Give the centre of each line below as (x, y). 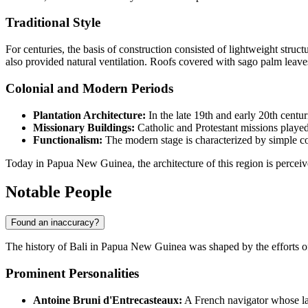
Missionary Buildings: (84, 127)
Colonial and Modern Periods (89, 88)
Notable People (59, 192)
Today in (26, 163)
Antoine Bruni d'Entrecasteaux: (108, 300)
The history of (37, 247)
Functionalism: (68, 140)
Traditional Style (53, 23)
